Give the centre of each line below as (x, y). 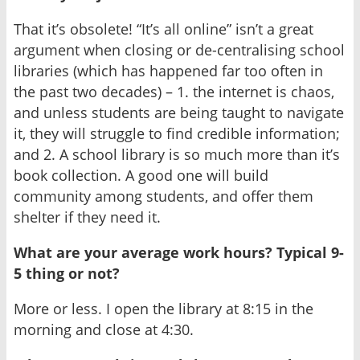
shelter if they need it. (87, 217)
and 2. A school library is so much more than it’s (177, 155)
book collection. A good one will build (141, 176)
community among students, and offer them (164, 196)
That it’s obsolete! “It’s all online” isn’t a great (164, 29)
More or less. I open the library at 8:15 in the (164, 309)
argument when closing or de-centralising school (179, 50)
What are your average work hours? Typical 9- (179, 253)
